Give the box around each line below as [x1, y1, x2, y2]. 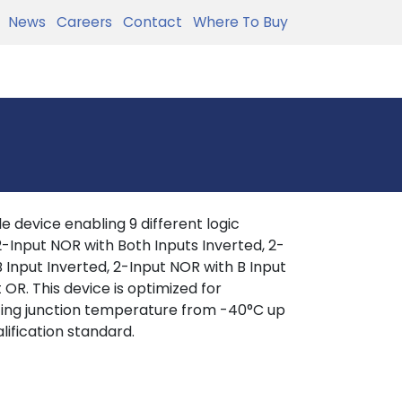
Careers [49, 12, 112, 32]
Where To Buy [186, 12, 288, 32]
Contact [116, 12, 182, 32]
